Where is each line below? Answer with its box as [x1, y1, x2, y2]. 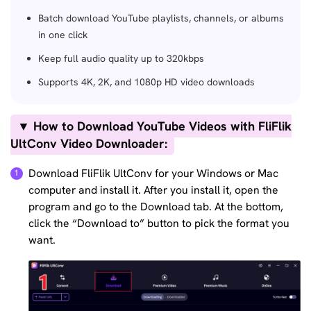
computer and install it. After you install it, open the [28, 182, 279, 197]
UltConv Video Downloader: [10, 135, 167, 151]
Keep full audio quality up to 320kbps [38, 52, 204, 65]
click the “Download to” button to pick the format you [28, 215, 290, 230]
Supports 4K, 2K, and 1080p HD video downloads [38, 76, 255, 88]
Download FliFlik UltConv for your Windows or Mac [28, 165, 279, 180]
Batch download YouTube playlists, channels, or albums [38, 12, 284, 24]
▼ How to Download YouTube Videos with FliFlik [17, 118, 292, 134]
